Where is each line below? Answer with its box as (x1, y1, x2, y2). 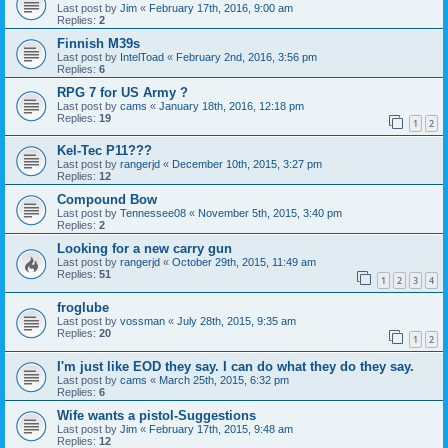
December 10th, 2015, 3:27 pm (172, 158, 322, 171)
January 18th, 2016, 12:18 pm (159, 99, 304, 112)
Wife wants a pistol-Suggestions (57, 407, 256, 423)
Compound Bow (57, 192, 157, 208)
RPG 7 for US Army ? (57, 84, 188, 100)
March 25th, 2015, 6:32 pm (159, 373, 289, 386)
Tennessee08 (120, 207, 186, 220)
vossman (120, 314, 165, 327)
